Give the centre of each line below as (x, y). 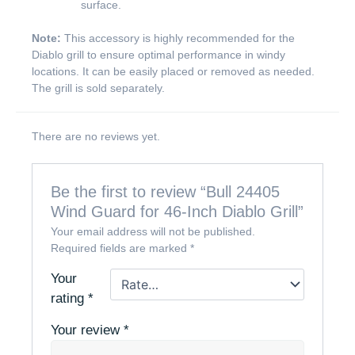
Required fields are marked (121, 248)
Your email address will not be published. (153, 232)
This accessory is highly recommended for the (178, 38)
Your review (88, 330)
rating (70, 299)
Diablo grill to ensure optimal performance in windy (158, 55)
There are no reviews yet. (96, 137)
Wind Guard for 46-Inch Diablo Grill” (177, 212)
